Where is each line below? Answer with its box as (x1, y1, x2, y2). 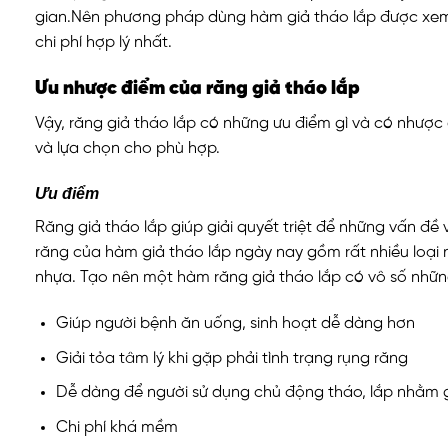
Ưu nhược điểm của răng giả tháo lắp (35, 78, 364, 99)
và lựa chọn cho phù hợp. (35, 139, 224, 157)
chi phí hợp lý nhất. (35, 34, 172, 52)
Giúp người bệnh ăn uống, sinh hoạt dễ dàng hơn (55, 315, 415, 333)
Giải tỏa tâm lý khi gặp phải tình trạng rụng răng (55, 349, 408, 367)
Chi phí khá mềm (55, 418, 178, 436)
